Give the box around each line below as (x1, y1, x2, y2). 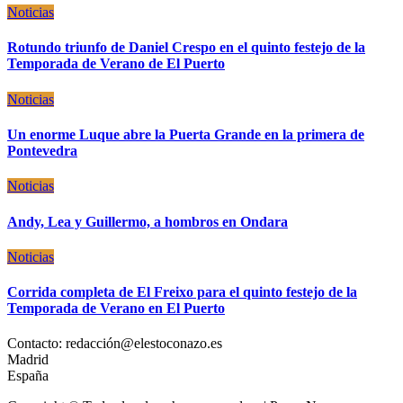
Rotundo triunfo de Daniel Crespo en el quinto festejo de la (7, 40, 365, 56)
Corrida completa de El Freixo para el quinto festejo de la (7, 284, 357, 300)
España (7, 368, 49, 384)
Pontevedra (7, 142, 77, 158)
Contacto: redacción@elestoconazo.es (7, 336, 222, 352)
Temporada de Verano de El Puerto (7, 56, 225, 72)
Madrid (7, 352, 49, 368)
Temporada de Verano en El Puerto (7, 300, 225, 317)
